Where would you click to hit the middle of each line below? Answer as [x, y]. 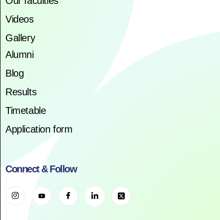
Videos [20, 19]
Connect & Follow [41, 169]
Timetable [26, 110]
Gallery [20, 38]
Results [21, 92]
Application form [39, 129]
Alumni [20, 54]
